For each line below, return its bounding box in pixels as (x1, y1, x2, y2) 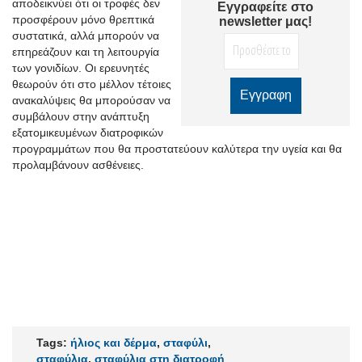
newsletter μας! (219, 14, 312, 28)
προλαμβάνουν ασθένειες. (12, 158, 144, 171)
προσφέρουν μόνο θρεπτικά (12, 12, 154, 26)
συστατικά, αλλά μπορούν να (12, 28, 159, 42)
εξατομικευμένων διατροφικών (12, 125, 163, 139)
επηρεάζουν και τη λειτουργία (12, 44, 159, 58)
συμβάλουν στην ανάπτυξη (12, 109, 149, 123)
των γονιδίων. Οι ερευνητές (12, 61, 149, 74)
